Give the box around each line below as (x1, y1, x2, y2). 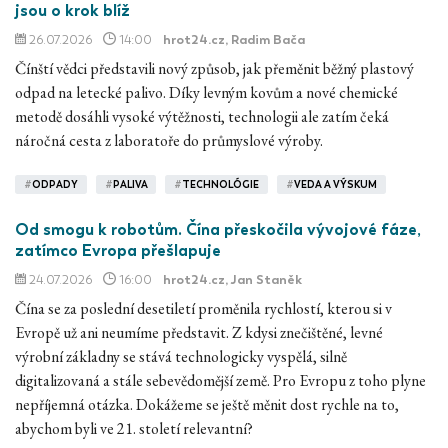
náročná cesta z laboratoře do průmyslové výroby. (15, 130, 323, 152)
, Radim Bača (225, 32, 305, 48)
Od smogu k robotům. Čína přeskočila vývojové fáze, (15, 220, 421, 240)
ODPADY (31, 178, 78, 191)
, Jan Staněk (225, 271, 302, 287)
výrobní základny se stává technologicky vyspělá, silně (15, 345, 347, 367)
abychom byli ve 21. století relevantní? (15, 417, 253, 439)
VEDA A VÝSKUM (293, 178, 377, 191)
